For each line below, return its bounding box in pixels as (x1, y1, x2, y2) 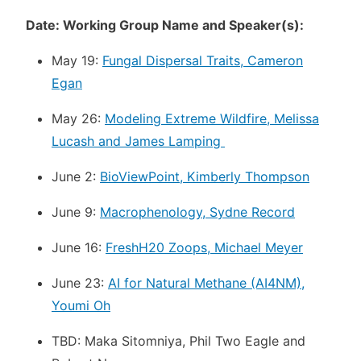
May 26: (52, 110, 105, 127)
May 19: (52, 52, 102, 68)
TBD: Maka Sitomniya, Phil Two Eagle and (52, 332, 305, 349)
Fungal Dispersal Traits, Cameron (102, 52, 303, 68)
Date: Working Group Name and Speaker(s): (26, 16, 304, 33)
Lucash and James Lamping (52, 132, 225, 149)
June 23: (52, 274, 108, 291)
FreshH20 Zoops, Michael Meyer (106, 239, 303, 255)
